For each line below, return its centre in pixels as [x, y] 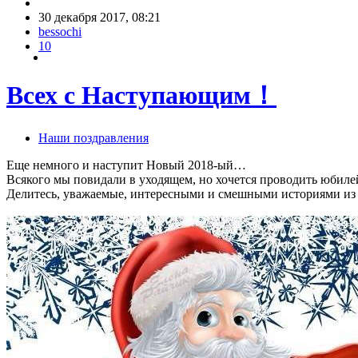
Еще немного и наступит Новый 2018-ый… [126, 165]
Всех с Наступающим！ [141, 95]
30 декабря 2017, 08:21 [99, 17]
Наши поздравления [93, 137]
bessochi [60, 31]
